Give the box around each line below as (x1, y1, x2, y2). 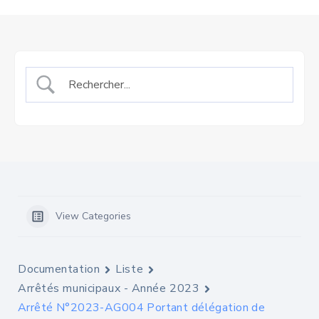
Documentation (18, 261, 100, 277)
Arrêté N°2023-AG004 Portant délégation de (18, 300, 266, 315)
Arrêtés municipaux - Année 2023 (18, 281, 200, 296)
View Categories (56, 209, 131, 223)
